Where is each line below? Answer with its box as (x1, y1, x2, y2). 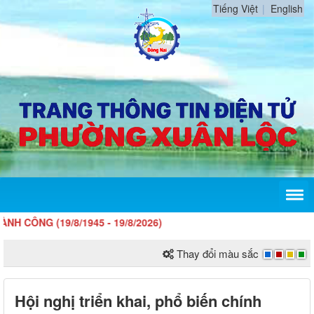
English (271, 1, 303, 15)
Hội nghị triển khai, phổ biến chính (15, 289, 261, 313)
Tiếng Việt (213, 1, 258, 15)
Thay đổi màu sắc (177, 246, 259, 261)
